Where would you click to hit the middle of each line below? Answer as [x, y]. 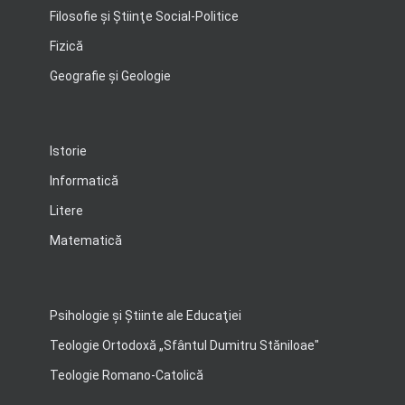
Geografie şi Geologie [110, 76]
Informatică [84, 181]
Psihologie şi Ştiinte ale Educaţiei [146, 316]
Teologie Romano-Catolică [127, 376]
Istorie [68, 151]
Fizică [66, 47]
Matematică [86, 241]
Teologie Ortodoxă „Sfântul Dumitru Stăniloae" [184, 346]
